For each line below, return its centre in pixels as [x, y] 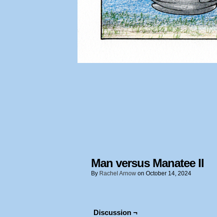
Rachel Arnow [118, 173]
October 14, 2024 [169, 173]
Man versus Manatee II [147, 163]
